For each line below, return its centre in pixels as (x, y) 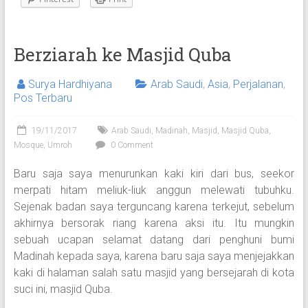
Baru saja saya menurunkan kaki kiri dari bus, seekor (154, 173)
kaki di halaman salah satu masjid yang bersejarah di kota (154, 272)
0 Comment (131, 145)
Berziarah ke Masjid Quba (122, 54)
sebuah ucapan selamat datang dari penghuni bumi (154, 239)
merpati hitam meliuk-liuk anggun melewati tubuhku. (154, 190)
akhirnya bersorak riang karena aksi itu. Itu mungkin (154, 223)
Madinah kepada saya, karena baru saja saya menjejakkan (154, 256)
